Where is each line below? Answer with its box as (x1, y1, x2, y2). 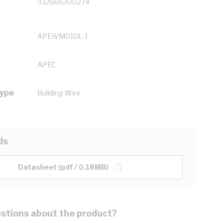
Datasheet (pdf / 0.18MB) (18, 163, 109, 171)
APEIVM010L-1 (37, 32, 88, 40)
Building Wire (37, 89, 81, 97)
